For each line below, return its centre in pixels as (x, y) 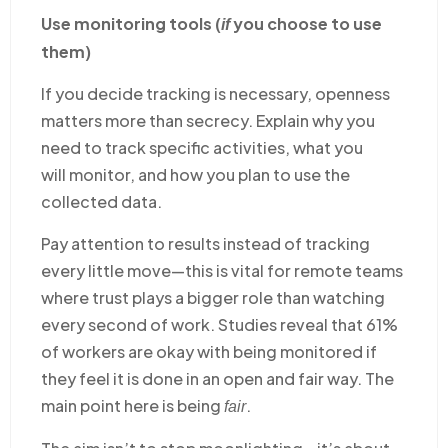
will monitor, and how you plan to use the (195, 174)
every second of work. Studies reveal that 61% (219, 324)
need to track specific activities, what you (202, 147)
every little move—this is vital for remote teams (222, 270)
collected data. (101, 201)
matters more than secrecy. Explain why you (208, 120)
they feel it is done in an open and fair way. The (217, 378)
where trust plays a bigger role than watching (213, 297)
